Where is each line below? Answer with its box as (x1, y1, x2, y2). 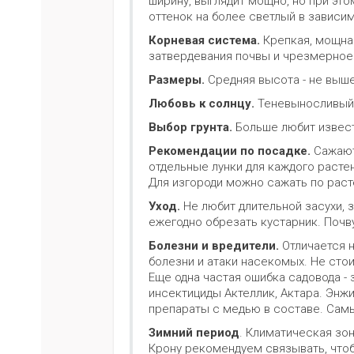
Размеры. (149, 73, 208, 88)
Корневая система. (149, 33, 263, 48)
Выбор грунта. (149, 120, 232, 135)
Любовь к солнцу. (149, 96, 258, 111)
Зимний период (149, 326, 239, 341)
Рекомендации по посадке (149, 144, 307, 159)
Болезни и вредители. (149, 239, 282, 254)
